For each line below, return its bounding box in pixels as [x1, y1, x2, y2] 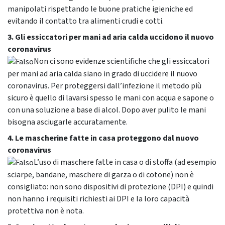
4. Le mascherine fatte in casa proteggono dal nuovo [8, 132, 199, 144]
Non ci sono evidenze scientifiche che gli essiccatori [34, 55, 209, 67]
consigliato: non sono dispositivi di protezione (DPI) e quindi [8, 181, 213, 192]
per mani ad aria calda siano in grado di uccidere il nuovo [8, 68, 197, 79]
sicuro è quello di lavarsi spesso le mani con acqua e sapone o [8, 92, 214, 103]
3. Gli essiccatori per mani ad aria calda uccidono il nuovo [8, 31, 214, 43]
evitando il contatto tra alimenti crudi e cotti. [8, 15, 164, 27]
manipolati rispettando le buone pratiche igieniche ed [8, 3, 193, 15]
